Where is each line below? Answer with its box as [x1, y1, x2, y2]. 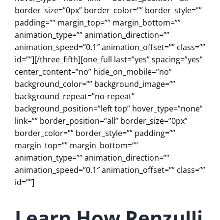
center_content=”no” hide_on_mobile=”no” [15, 66, 172, 77]
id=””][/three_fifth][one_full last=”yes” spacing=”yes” [15, 54, 203, 65]
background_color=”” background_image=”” [15, 78, 175, 89]
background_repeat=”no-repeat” [15, 90, 135, 102]
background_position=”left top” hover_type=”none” [15, 103, 203, 114]
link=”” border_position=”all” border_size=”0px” [15, 115, 188, 126]
